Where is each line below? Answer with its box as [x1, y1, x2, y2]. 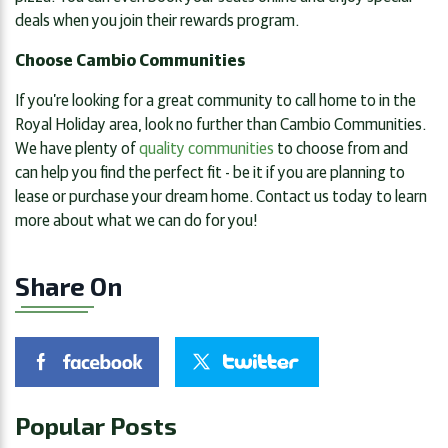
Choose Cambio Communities [15, 47, 245, 70]
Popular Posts [15, 410, 177, 440]
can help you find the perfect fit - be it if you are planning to [15, 160, 405, 181]
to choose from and [274, 136, 408, 157]
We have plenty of [15, 136, 139, 157]
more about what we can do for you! [15, 208, 258, 229]
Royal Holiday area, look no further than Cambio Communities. [15, 112, 426, 133]
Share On [15, 270, 122, 301]
